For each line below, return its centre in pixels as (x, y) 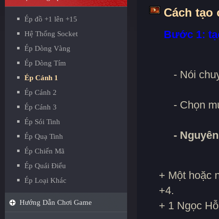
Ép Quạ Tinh (44, 136)
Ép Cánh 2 (41, 92)
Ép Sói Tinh (42, 122)
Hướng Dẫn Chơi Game (56, 202)
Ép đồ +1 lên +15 (51, 19)
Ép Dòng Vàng (47, 48)
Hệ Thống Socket (51, 34)
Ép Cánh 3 (41, 107)
